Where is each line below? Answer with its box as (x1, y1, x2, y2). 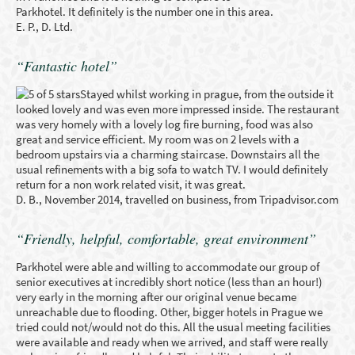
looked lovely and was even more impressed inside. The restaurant (16, 101, 339, 116)
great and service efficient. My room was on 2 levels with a (16, 132, 300, 147)
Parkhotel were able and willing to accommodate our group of (16, 259, 319, 274)
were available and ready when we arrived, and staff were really (16, 334, 328, 349)
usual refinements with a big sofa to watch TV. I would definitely (16, 162, 328, 177)
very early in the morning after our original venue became (16, 289, 296, 304)
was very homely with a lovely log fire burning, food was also (16, 116, 313, 132)
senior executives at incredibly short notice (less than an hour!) (16, 274, 323, 289)
